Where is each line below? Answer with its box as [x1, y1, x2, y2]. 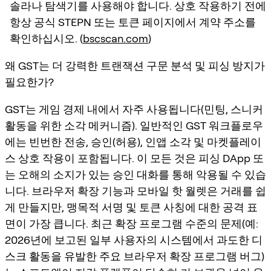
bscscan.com [83, 31, 148, 45]
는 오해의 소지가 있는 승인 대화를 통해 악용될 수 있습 [5, 168, 266, 181]
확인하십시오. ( [10, 31, 83, 45]
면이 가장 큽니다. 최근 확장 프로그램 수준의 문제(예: [5, 217, 258, 230]
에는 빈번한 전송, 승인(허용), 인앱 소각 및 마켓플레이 [5, 135, 261, 148]
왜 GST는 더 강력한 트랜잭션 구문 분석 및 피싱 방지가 [5, 59, 265, 72]
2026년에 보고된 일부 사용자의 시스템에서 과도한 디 [5, 233, 263, 246]
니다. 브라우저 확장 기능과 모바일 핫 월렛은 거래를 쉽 [5, 184, 266, 197]
